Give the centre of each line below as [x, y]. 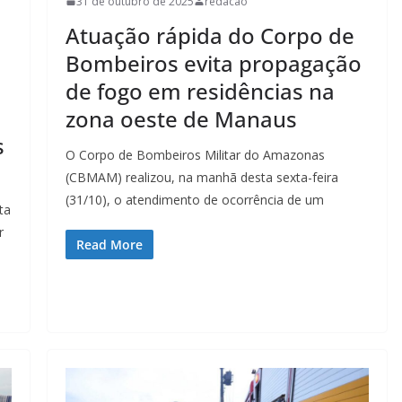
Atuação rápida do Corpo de [210, 35]
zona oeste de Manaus [181, 118]
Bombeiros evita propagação [213, 63]
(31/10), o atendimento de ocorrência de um [194, 199]
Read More [109, 244]
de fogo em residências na [200, 91]
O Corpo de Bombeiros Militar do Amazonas [195, 154]
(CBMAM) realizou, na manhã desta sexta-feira [201, 177]
